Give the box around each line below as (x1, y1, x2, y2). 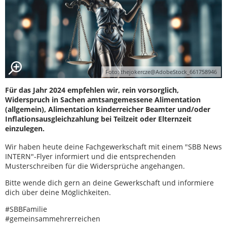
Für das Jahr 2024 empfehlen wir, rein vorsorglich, (5, 85, 179, 95)
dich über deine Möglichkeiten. (5, 187, 113, 197)
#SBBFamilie (5, 204, 47, 214)
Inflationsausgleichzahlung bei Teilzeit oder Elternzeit (5, 113, 192, 124)
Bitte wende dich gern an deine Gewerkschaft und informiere (5, 177, 214, 187)
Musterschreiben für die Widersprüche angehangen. (5, 161, 185, 171)
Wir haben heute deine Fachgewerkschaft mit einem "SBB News (5, 141, 222, 152)
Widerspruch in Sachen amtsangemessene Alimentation (5, 94, 201, 104)
